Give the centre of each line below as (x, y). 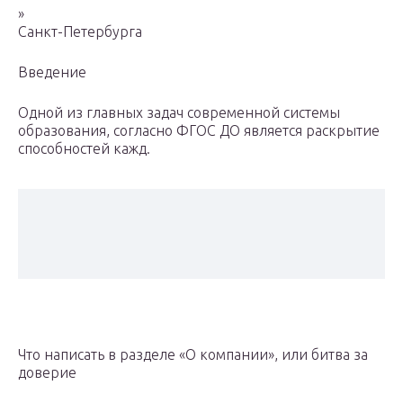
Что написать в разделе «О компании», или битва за (193, 355)
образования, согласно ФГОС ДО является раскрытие (199, 131)
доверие (47, 373)
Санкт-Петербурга (80, 32)
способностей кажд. (84, 149)
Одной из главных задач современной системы (179, 113)
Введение (52, 72)
